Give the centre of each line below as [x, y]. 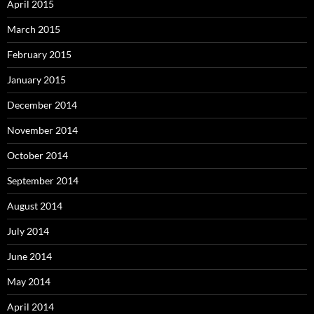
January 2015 [36, 80]
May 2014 [29, 282]
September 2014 [43, 181]
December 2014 [42, 105]
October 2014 [37, 156]
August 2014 [35, 206]
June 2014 [29, 257]
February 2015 [39, 55]
